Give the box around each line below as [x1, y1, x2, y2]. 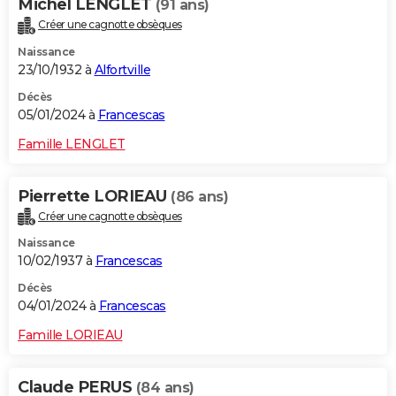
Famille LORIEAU [18, 327, 123, 344]
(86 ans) [171, 187, 228, 205]
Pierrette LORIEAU [18, 186, 171, 206]
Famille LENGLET [18, 135, 126, 152]
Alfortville [94, 61, 150, 78]
